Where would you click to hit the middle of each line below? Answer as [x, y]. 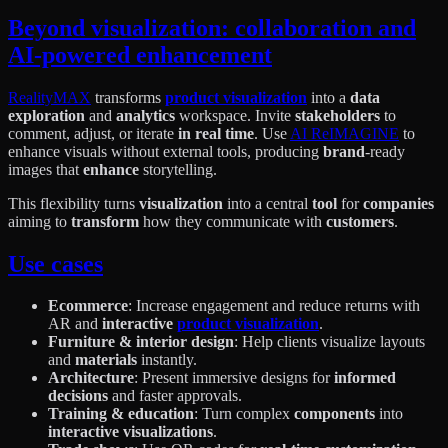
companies [398, 203]
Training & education [121, 414]
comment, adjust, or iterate [93, 133]
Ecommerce [88, 306]
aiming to [39, 221]
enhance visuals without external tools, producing [165, 151]
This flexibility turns [73, 203]
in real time [216, 133]
